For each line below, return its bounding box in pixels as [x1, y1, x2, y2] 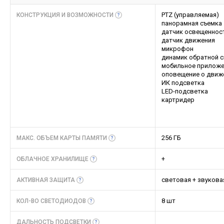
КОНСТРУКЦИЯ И [16, 11, 67, 18]
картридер [161, 96, 194, 103]
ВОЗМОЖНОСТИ [67, 11, 113, 18]
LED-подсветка [161, 87, 208, 95]
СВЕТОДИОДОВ [40, 197, 86, 204]
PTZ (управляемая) [161, 11, 219, 18]
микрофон [161, 45, 193, 52]
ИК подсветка [161, 79, 204, 86]
